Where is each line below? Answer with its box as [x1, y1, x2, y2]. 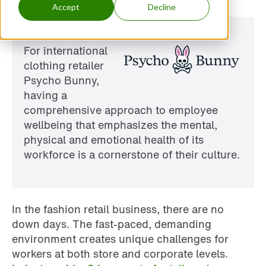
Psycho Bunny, [24, 72, 99, 88]
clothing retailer [24, 58, 104, 74]
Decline [148, 2, 176, 12]
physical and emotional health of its [24, 132, 204, 148]
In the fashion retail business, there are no [12, 201, 224, 217]
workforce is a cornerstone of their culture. [24, 147, 240, 163]
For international [24, 43, 107, 59]
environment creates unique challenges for [12, 230, 229, 246]
